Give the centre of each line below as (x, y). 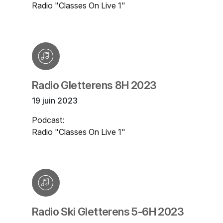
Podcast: (48, 120)
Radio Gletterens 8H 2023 (94, 85)
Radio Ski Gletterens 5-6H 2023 (108, 212)
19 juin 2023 (55, 101)
